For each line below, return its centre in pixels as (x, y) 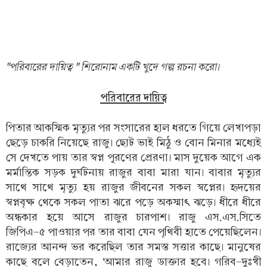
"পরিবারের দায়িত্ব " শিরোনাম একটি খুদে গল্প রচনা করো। (113, 67)
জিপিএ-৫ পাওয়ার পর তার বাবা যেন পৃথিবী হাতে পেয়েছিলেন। (133, 232)
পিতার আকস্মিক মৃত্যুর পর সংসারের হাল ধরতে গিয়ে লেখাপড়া (133, 128)
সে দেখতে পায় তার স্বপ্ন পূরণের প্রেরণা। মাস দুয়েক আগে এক (133, 158)
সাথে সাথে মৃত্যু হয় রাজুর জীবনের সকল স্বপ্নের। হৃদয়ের (133, 188)
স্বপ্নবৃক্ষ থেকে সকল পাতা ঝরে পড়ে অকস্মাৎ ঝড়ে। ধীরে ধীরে (133, 203)
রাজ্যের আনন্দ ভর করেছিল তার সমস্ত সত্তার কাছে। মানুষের (133, 247)
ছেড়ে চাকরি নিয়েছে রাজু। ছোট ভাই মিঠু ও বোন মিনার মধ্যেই (133, 143)
